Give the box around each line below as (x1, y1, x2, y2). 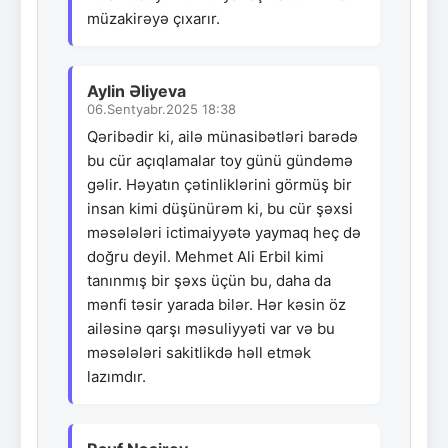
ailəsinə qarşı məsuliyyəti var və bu (87, 318, 335, 338)
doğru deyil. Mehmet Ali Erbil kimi (87, 246, 324, 266)
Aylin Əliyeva (87, 80, 186, 101)
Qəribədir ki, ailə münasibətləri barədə (87, 126, 358, 146)
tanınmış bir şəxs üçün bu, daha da (87, 270, 331, 290)
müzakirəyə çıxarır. (87, 8, 220, 28)
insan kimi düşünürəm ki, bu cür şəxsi (87, 198, 353, 218)
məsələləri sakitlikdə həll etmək (87, 342, 311, 362)
